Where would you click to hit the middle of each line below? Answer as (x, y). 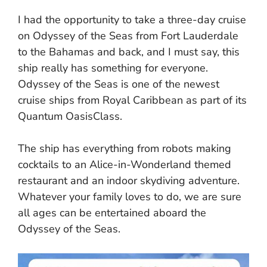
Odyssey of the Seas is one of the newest (119, 84)
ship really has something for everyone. (113, 68)
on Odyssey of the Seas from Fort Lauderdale (128, 35)
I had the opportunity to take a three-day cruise (132, 19)
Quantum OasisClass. (70, 116)
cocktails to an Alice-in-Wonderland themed (125, 164)
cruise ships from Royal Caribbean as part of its (132, 100)
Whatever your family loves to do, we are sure (130, 196)
